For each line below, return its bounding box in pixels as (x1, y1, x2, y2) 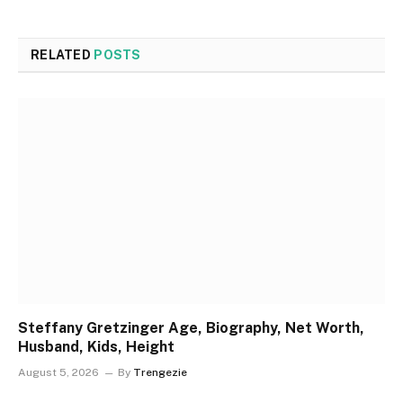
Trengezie (133, 366, 187, 380)
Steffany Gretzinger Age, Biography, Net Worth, (18, 319, 364, 337)
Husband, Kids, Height (18, 338, 175, 356)
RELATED (31, 47, 94, 62)
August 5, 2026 (18, 366, 99, 380)
